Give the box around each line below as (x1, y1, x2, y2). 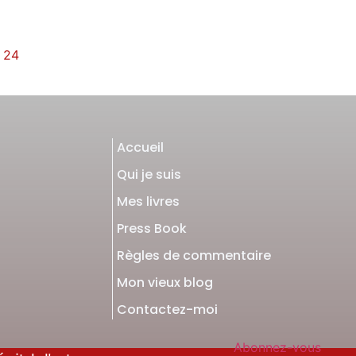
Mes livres (117, 192, 180, 211)
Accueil (117, 138, 164, 157)
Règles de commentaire (117, 246, 272, 265)
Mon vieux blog (117, 273, 214, 292)
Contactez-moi (117, 300, 219, 319)
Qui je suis (117, 165, 182, 184)
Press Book (117, 219, 188, 238)
